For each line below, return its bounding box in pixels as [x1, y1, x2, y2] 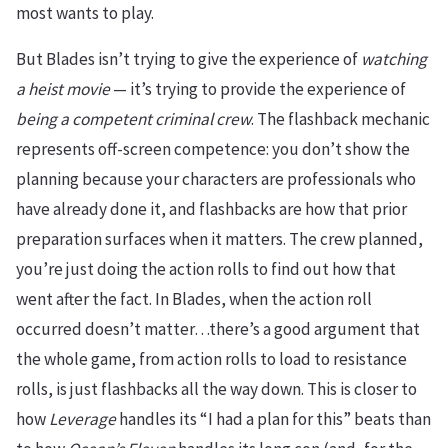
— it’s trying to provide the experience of [110, 77, 406, 100]
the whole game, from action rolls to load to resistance [16, 347, 407, 370]
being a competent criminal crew [16, 107, 251, 130]
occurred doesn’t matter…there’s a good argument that [16, 317, 420, 340]
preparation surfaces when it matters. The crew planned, [16, 227, 423, 250]
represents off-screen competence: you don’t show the [16, 137, 410, 160]
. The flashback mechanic [251, 107, 430, 130]
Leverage [49, 407, 116, 430]
